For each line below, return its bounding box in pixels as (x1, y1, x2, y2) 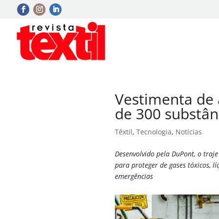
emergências (115, 172, 153, 181)
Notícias (175, 127, 202, 136)
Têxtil (115, 127, 133, 136)
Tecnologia (136, 127, 172, 136)
